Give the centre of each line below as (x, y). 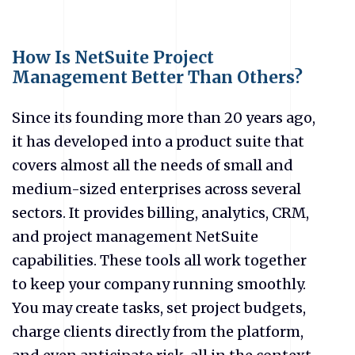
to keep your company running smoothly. (159, 284)
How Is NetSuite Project (113, 58)
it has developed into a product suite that (158, 141)
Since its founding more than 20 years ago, (164, 117)
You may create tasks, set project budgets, (159, 307)
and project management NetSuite (135, 236)
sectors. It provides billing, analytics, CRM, (160, 212)
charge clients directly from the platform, (158, 331)
